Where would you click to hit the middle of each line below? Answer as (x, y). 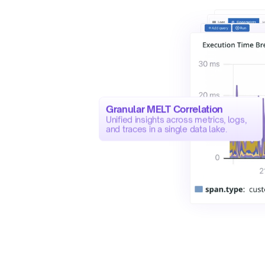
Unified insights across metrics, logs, (176, 119)
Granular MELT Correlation (164, 109)
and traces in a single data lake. (167, 129)
